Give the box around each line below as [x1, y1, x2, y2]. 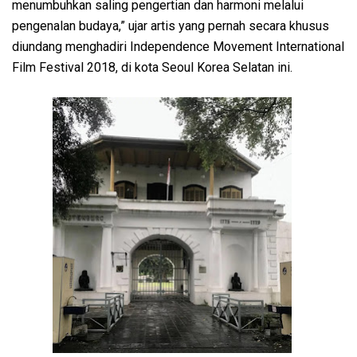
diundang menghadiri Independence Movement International [12, 38, 344, 54]
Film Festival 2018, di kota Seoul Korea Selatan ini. [12, 59, 292, 75]
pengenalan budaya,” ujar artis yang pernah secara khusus [12, 18, 329, 33]
